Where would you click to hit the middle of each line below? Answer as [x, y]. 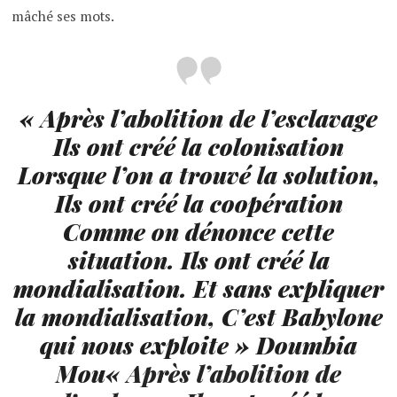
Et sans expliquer [288, 288]
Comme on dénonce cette [198, 231]
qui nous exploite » [145, 345]
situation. [121, 260]
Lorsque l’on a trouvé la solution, [198, 175]
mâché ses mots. [63, 16]
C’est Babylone [302, 316]
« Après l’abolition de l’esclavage [198, 118]
